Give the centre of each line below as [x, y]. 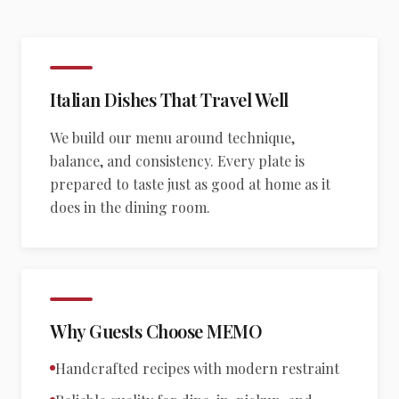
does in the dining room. [130, 207]
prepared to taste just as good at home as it [190, 184]
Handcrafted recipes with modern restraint [197, 368]
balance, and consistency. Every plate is [177, 161]
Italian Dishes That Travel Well [169, 99]
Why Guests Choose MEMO [156, 331]
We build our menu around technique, [172, 138]
